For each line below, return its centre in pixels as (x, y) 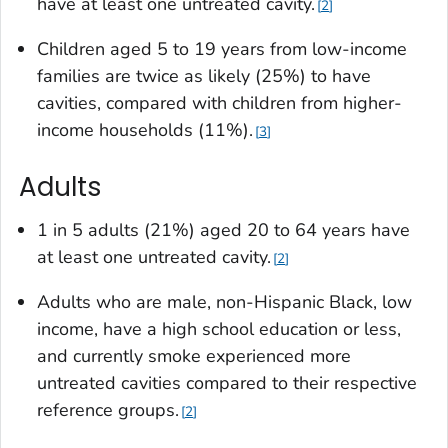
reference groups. (108, 410)
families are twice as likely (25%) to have (204, 75)
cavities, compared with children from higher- (219, 102)
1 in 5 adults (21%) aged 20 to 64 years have (223, 230)
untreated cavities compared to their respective (227, 383)
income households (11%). (145, 129)
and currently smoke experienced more (194, 356)
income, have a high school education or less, (219, 329)
